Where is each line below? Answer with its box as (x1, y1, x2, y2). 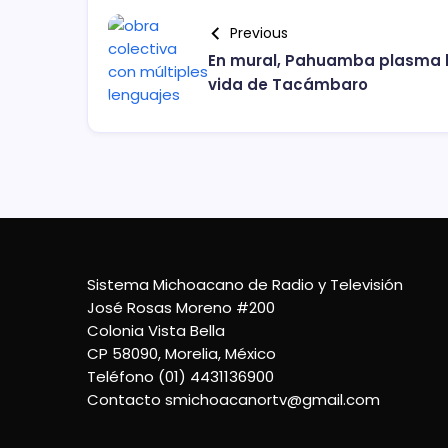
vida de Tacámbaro (208, 74, 368, 96)
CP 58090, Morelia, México (87, 343, 276, 365)
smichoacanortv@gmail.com (165, 389, 380, 411)
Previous (229, 23, 288, 44)
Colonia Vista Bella (87, 320, 225, 342)
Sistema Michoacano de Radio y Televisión (87, 274, 403, 296)
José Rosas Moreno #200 (87, 297, 275, 319)
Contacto (87, 389, 165, 411)
